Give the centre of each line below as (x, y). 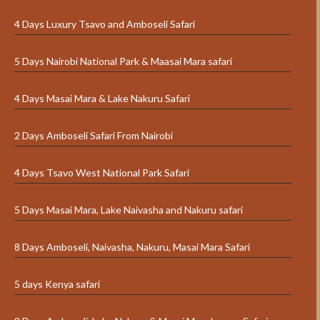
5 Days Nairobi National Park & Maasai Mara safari (123, 61)
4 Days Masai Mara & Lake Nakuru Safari (102, 99)
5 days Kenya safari (57, 284)
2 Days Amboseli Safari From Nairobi (94, 136)
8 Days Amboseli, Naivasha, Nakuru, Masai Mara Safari (132, 247)
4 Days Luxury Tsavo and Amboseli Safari (105, 24)
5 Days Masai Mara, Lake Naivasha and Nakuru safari (129, 210)
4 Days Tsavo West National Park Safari (102, 173)
